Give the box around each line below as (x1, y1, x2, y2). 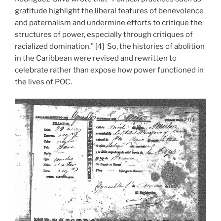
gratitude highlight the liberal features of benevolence (15, 6, 204, 15)
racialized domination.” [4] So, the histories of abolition (15, 41, 205, 51)
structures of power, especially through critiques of (15, 30, 193, 39)
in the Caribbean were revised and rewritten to (15, 53, 177, 63)
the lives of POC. (15, 77, 72, 86)
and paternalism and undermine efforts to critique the (15, 18, 202, 27)
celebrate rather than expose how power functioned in (15, 65, 204, 74)
